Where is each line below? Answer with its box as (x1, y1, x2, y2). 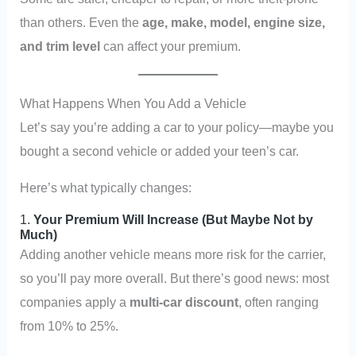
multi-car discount (130, 295, 239, 310)
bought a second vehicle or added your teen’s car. (20, 143, 300, 158)
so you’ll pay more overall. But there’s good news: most (20, 271, 330, 286)
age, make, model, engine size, (142, 14, 326, 29)
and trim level (20, 38, 101, 53)
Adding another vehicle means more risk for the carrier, (20, 247, 327, 262)
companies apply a (20, 295, 130, 310)
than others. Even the (20, 14, 143, 29)
